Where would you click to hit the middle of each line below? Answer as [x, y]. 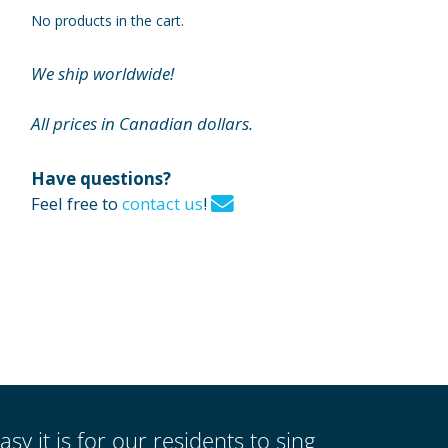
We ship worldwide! [102, 73]
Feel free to [76, 204]
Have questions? [101, 179]
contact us [162, 204]
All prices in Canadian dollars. [142, 124]
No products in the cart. [107, 20]
